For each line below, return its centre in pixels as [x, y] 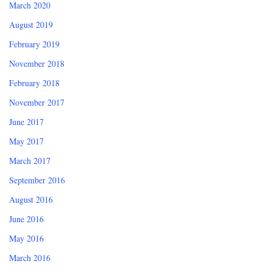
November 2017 [37, 103]
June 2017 [26, 122]
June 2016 [26, 219]
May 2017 [26, 141]
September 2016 [37, 180]
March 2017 [30, 161]
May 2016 [26, 239]
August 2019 [31, 25]
